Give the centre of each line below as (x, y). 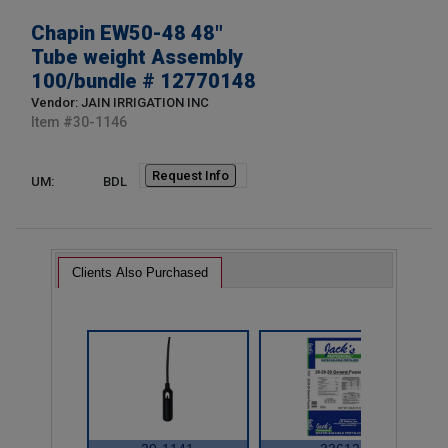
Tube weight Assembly (137, 56)
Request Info (190, 175)
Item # (52, 122)
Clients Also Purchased (140, 272)
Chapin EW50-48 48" (127, 32)
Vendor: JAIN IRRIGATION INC (120, 103)
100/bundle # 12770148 (143, 80)
